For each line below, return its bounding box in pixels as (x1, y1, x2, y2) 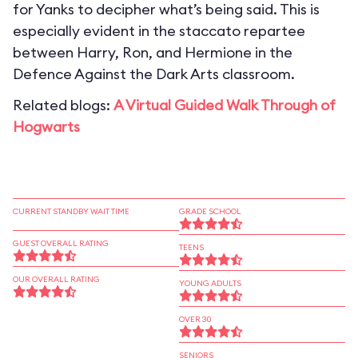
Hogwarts (13, 117, 80, 136)
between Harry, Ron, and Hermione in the (13, 43, 292, 62)
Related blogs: (13, 96, 113, 114)
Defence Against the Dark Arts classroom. (13, 65, 295, 83)
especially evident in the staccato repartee (13, 22, 305, 40)
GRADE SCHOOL (179, 206, 241, 217)
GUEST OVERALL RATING (13, 238, 109, 249)
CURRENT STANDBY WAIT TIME (13, 206, 129, 217)
